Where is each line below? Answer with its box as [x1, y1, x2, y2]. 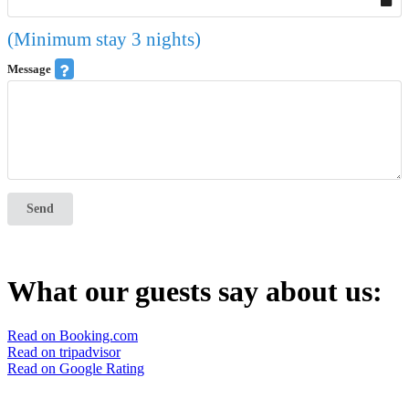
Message [7, 62, 51, 77]
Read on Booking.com [7, 328, 138, 343]
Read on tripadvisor [7, 344, 121, 360]
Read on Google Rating [7, 361, 144, 376]
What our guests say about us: [7, 274, 383, 308]
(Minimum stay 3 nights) [7, 28, 201, 51]
